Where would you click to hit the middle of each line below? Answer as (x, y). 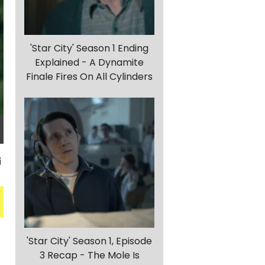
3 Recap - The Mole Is (89, 256)
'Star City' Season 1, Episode (89, 241)
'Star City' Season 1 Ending (89, 49)
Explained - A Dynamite (89, 63)
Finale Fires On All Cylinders (89, 77)
